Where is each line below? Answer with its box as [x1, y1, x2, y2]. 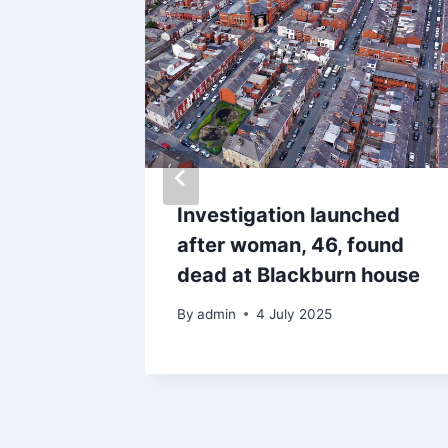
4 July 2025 [256, 305, 333, 322]
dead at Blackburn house [177, 263, 420, 288]
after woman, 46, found [177, 233, 404, 258]
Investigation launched [177, 203, 400, 228]
